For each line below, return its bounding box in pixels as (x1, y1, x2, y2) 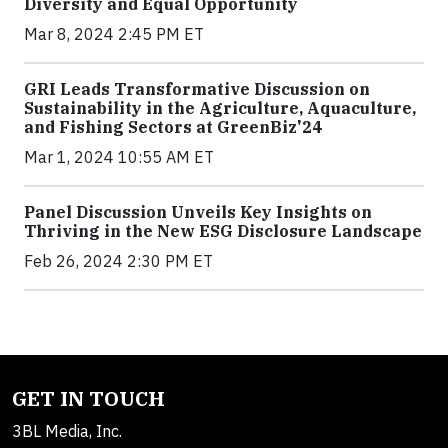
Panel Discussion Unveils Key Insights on (24, 202, 372, 222)
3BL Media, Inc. (12, 421, 122, 441)
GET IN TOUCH (12, 385, 165, 412)
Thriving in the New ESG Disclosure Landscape (24, 221, 422, 241)
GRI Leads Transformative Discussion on (24, 79, 370, 99)
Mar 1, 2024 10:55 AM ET (24, 147, 214, 167)
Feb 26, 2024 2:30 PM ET (24, 251, 213, 271)
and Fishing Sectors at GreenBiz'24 (24, 117, 322, 137)
